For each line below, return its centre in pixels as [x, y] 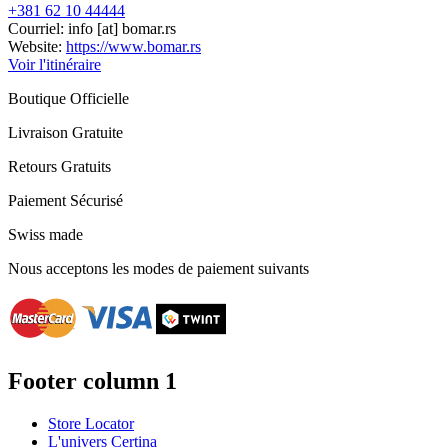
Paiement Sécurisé [65, 201]
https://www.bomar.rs [133, 47]
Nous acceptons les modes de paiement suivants [158, 269]
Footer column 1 [92, 380]
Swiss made [45, 235]
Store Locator [91, 423]
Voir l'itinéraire [54, 65]
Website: [37, 47]
